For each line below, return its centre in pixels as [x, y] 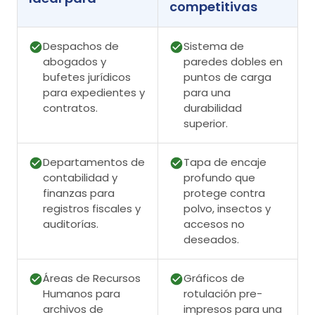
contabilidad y [80, 178]
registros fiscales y [92, 209]
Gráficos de [214, 278]
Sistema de [214, 46]
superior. [206, 124]
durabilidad [213, 108]
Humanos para [82, 294]
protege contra [224, 193]
